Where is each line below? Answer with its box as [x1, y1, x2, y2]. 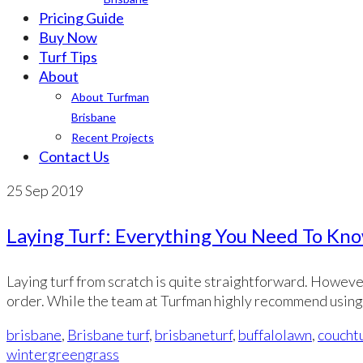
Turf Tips [39, 48, 97, 66]
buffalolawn [238, 326, 312, 344]
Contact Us [39, 147, 109, 165]
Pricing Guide [39, 9, 124, 27]
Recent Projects [71, 130, 154, 144]
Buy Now [39, 28, 97, 46]
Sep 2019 [23, 181, 83, 199]
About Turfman [71, 90, 149, 104]
